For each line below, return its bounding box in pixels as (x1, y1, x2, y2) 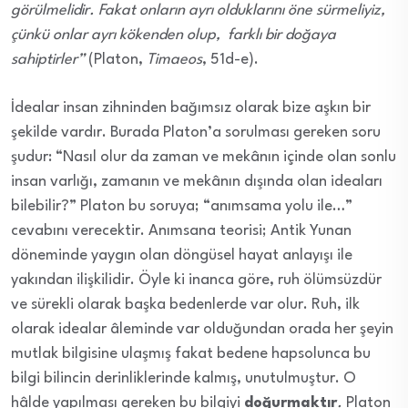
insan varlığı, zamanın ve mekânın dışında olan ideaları (11, 173, 382, 189)
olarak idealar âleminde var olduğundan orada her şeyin (11, 321, 393, 337)
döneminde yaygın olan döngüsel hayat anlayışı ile (11, 247, 352, 263)
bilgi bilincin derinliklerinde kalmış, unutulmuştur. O (11, 370, 356, 386)
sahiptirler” (11, 51, 88, 67)
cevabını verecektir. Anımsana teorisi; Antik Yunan (11, 222, 352, 239)
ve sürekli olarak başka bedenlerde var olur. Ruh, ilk (11, 296, 360, 312)
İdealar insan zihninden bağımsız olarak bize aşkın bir (11, 99, 371, 116)
